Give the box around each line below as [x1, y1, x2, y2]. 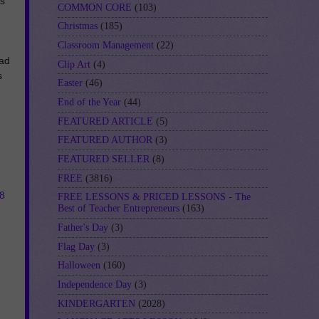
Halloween [58, 260, 100, 271]
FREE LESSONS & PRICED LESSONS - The [58, 192, 251, 203]
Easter [58, 78, 83, 89]
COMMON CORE [58, 1, 132, 13]
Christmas [58, 21, 98, 32]
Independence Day [58, 278, 132, 290]
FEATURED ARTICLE [58, 115, 153, 127]
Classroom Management [58, 39, 154, 51]
